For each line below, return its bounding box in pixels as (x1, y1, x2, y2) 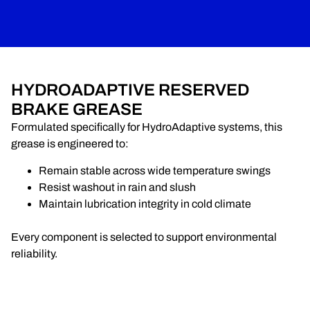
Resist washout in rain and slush (39, 181, 196, 193)
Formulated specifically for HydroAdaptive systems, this (11, 121, 282, 134)
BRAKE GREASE (11, 100, 143, 119)
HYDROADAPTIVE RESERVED (11, 81, 249, 100)
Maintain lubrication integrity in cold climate (39, 197, 251, 210)
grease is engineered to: (11, 138, 129, 150)
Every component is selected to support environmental (11, 230, 277, 243)
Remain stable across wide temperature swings (39, 164, 271, 176)
